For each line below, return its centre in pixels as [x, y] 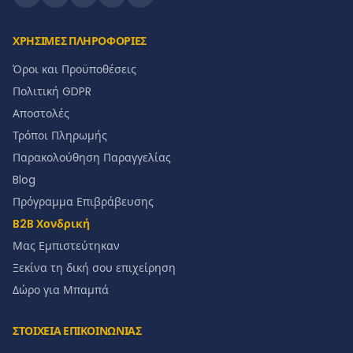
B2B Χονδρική [51, 224]
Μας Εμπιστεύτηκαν [66, 246]
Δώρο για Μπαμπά [61, 290]
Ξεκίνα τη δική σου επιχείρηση [94, 268]
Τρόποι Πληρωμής [60, 136]
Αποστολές [41, 113]
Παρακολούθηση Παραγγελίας [92, 158]
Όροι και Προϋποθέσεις [74, 69]
